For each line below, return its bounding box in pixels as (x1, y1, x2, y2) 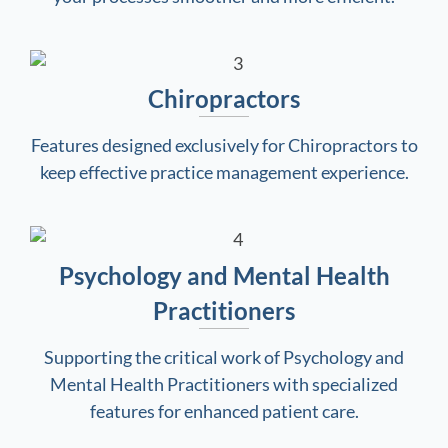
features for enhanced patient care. (89, 400, 359, 423)
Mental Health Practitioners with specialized (50, 373, 398, 396)
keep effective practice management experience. (39, 161, 409, 184)
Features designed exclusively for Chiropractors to (30, 134, 418, 157)
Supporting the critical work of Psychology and (44, 346, 404, 369)
